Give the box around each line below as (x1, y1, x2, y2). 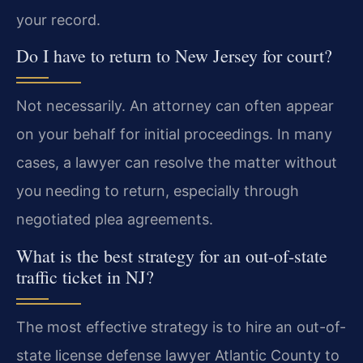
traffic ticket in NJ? (16, 264, 154, 288)
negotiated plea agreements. (16, 211, 213, 228)
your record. (16, 11, 100, 28)
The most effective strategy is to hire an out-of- (16, 318, 346, 335)
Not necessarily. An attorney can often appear (16, 97, 334, 115)
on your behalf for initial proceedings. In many (16, 126, 332, 143)
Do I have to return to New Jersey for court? (16, 44, 332, 68)
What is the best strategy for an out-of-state (16, 243, 327, 267)
